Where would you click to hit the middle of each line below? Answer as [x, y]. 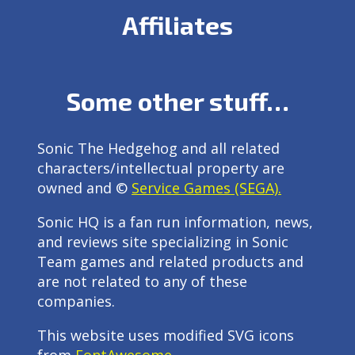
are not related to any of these [142, 281]
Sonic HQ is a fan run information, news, [175, 221]
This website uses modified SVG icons [166, 335]
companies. [76, 301]
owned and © [84, 187]
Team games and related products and [170, 261]
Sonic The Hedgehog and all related [158, 148]
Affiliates [177, 24]
